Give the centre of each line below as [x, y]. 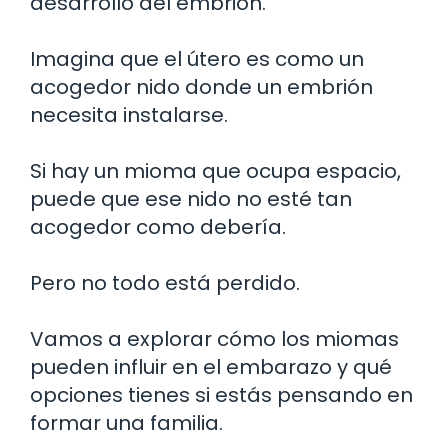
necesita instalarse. [129, 114]
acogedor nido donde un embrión [201, 86]
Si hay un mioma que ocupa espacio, [215, 170]
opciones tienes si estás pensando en [221, 394]
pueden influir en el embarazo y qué [211, 366]
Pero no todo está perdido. [165, 282]
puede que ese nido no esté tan [191, 198]
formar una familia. [126, 422]
